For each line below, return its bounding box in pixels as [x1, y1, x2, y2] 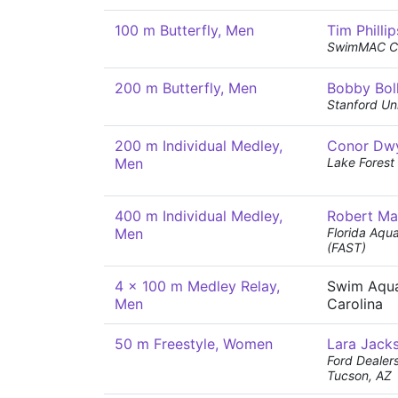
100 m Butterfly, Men [115, 21, 254, 39]
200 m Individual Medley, [115, 137, 283, 155]
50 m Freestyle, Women [115, 335, 273, 353]
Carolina [327, 295, 383, 313]
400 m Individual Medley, [115, 207, 283, 225]
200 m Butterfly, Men [115, 79, 257, 97]
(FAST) [327, 240, 366, 255]
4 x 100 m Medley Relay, [115, 277, 280, 295]
